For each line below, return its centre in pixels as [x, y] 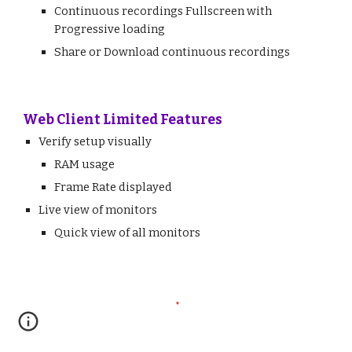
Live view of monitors [98, 210]
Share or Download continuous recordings [172, 52]
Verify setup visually [95, 141]
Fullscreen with [229, 11]
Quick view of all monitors [128, 233]
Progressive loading [110, 29]
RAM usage [85, 164]
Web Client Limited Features [123, 120]
